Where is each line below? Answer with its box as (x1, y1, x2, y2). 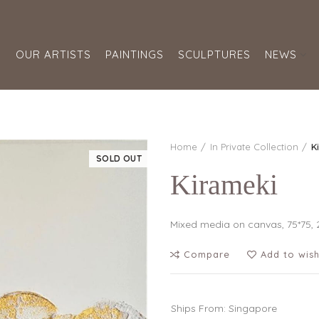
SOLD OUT (95, 153, 142, 164)
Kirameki (170, 169, 278, 201)
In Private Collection (210, 141, 298, 152)
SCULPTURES (178, 48, 251, 61)
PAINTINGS (105, 48, 164, 61)
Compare (184, 249, 230, 260)
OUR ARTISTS (16, 48, 91, 61)
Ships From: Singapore (171, 302, 277, 315)
